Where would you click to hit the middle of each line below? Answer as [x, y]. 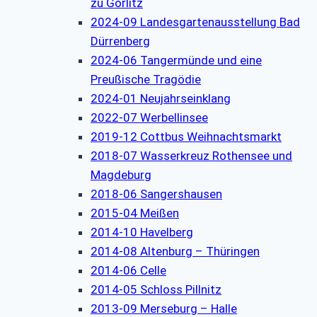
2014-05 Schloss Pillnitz [156, 289]
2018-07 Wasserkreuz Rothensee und [191, 155]
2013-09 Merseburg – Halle [164, 308]
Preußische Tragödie [146, 79]
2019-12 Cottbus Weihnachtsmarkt [186, 136]
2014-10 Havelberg [142, 232]
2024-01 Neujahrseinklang [161, 98]
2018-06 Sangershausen [156, 194]
